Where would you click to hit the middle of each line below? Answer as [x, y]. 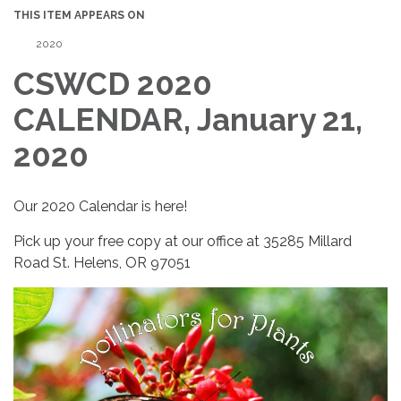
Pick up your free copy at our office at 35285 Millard [183, 242]
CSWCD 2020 [113, 84]
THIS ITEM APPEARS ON [79, 16]
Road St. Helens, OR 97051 [102, 263]
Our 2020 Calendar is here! [100, 207]
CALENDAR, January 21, [188, 120]
